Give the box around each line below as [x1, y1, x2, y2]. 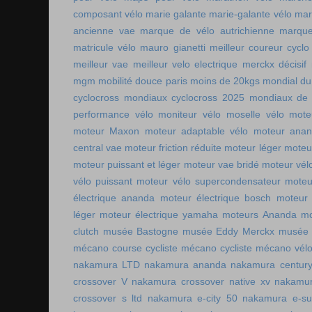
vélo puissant [73, 175, 133, 187]
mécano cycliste [181, 242, 252, 254]
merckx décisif [242, 58, 307, 70]
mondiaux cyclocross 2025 [123, 92, 245, 104]
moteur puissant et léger [73, 159, 181, 171]
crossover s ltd [73, 292, 143, 304]
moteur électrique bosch [159, 192, 272, 204]
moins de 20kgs [189, 75, 260, 87]
